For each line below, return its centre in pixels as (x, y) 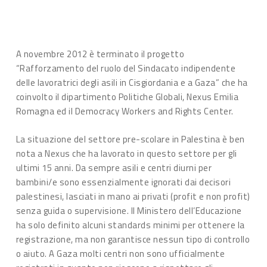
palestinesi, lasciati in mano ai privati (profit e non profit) (133, 196)
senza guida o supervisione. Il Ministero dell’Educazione (129, 210)
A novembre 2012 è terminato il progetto (100, 54)
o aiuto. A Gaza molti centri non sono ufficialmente (120, 253)
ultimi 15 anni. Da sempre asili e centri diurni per (114, 167)
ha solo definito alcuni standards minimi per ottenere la (130, 225)
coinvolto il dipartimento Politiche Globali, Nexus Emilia (127, 97)
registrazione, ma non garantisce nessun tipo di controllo (133, 239)
